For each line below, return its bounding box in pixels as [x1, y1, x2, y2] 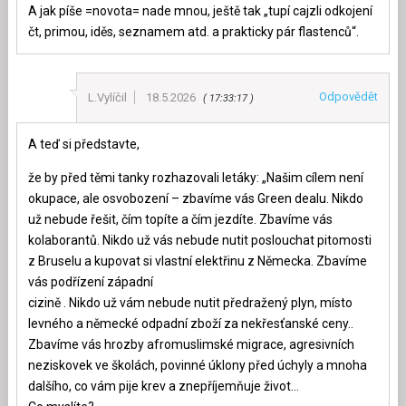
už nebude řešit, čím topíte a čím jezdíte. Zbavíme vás [27, 212, 333, 227]
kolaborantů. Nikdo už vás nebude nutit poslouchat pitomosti [27, 233, 372, 248]
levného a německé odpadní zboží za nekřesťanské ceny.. [27, 316, 353, 332]
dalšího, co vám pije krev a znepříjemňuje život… [27, 379, 299, 394]
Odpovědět [319, 90, 379, 104]
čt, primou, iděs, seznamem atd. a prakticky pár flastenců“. [27, 24, 359, 40]
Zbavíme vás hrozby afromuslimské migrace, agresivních [27, 337, 354, 353]
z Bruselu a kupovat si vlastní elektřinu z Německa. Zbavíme [27, 254, 367, 269]
